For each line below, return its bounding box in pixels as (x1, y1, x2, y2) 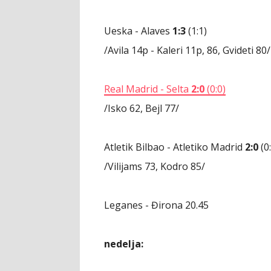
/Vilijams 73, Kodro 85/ (104, 160, 205, 173)
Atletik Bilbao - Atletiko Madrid (104, 140, 245, 154)
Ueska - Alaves (104, 24, 172, 38)
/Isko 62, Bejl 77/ (104, 102, 179, 115)
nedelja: (104, 237, 143, 250)
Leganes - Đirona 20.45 (104, 198, 209, 212)
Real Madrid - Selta (104, 82, 191, 96)
